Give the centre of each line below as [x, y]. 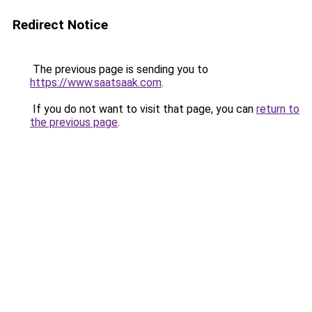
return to [278, 109]
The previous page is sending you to [119, 69]
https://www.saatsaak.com [96, 83]
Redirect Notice [60, 25]
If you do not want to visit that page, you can [143, 109]
